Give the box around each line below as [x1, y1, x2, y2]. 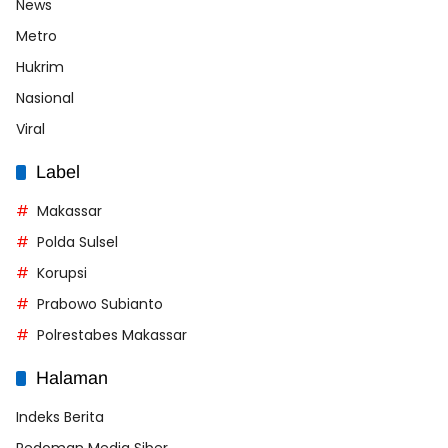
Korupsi [37, 262, 87, 283]
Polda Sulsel [37, 231, 118, 252]
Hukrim [16, 56, 64, 77]
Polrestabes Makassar [37, 324, 187, 345]
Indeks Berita [16, 406, 104, 427]
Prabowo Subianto [37, 293, 163, 314]
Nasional [16, 87, 74, 108]
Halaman [36, 367, 108, 388]
